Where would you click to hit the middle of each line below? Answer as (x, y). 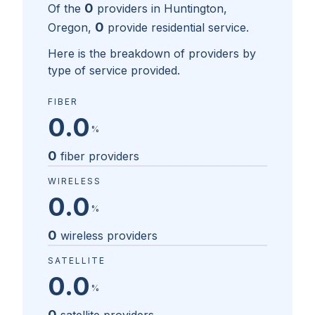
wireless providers (109, 236)
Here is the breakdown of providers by (152, 54)
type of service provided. (114, 71)
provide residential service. (178, 28)
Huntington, (195, 9)
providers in (130, 9)
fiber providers (100, 156)
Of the (64, 9)
